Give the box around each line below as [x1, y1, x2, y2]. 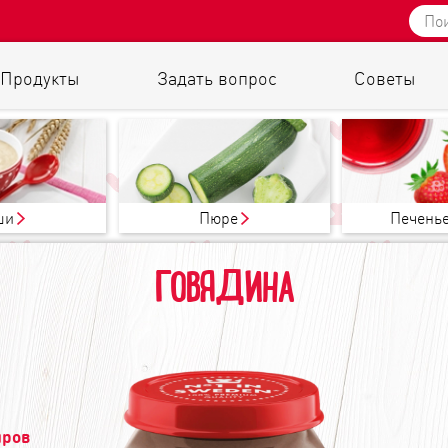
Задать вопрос [156, 66, 277, 89]
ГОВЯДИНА [154, 273, 294, 312]
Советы [354, 66, 416, 89]
